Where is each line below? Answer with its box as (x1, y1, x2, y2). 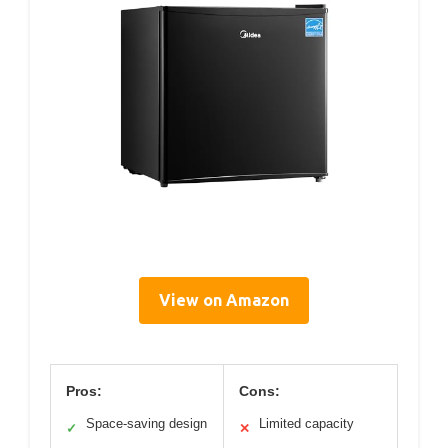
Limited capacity (259, 416, 354, 432)
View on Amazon (159, 291, 289, 310)
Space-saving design (86, 416, 207, 432)
